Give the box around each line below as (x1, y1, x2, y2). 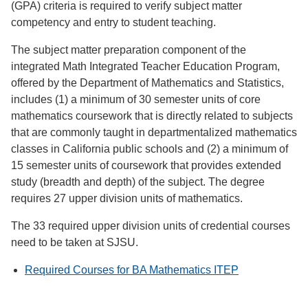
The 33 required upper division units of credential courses (11, 220, 290, 232)
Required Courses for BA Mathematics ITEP (25, 264, 239, 276)
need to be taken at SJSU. (11, 236, 138, 248)
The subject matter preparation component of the (11, 44, 246, 56)
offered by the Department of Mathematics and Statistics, (11, 77, 284, 89)
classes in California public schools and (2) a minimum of (11, 143, 288, 155)
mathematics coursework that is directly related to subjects (11, 110, 293, 122)
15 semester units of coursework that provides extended (11, 159, 281, 171)
